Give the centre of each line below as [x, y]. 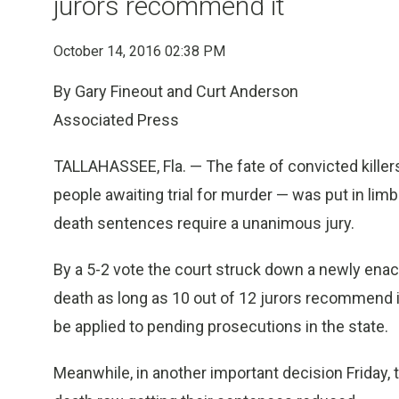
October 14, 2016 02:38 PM [139, 51]
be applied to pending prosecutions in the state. [221, 326]
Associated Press [116, 120]
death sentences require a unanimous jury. [204, 223]
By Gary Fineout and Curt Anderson [176, 91]
